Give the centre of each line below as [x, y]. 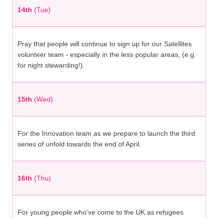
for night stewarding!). [51, 65]
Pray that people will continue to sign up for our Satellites [105, 44]
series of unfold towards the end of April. [79, 144]
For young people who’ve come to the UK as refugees [100, 212]
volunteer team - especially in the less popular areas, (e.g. [107, 55]
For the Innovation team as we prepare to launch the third [106, 134]
